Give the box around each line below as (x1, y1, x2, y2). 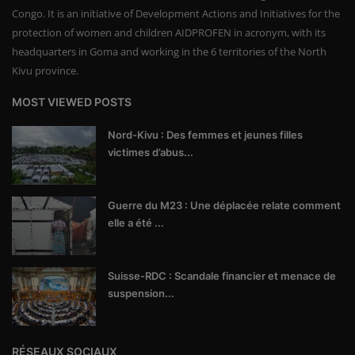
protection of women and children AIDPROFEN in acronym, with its (12, 25, 326, 40)
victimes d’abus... (108, 145, 193, 158)
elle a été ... (108, 216, 164, 229)
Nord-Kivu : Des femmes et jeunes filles (108, 128, 303, 141)
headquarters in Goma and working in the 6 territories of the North (12, 44, 326, 59)
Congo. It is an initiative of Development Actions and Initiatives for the (12, 6, 340, 21)
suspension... (108, 286, 174, 300)
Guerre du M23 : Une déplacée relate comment (108, 198, 341, 212)
